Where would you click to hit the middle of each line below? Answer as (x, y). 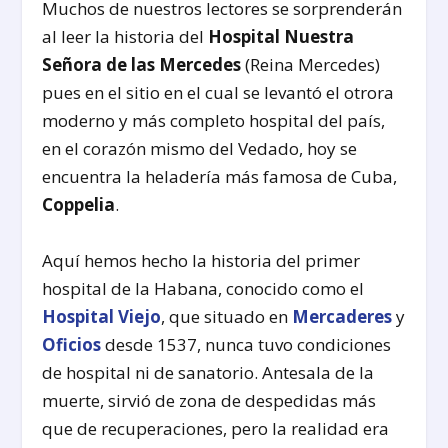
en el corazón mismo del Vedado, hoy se (200, 149)
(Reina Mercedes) (311, 65)
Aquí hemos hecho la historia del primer (201, 260)
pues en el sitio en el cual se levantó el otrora (218, 93)
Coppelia (79, 205)
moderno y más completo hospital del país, (214, 121)
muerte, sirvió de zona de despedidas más (209, 400)
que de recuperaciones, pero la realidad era (216, 428)
